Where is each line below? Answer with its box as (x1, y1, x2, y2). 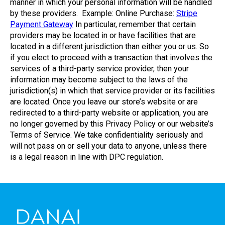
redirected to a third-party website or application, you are (10, 108, 208, 118)
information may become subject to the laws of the (10, 75, 188, 84)
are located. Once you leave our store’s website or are (10, 97, 198, 106)
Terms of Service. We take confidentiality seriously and (10, 130, 203, 140)
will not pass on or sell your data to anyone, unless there (10, 141, 207, 151)
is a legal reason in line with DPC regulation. (10, 152, 167, 162)
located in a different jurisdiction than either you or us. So (10, 42, 209, 51)
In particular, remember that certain (73, 20, 196, 29)
